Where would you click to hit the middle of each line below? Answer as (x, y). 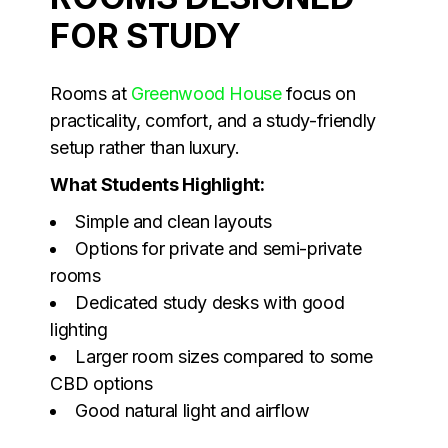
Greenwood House (206, 93)
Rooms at (91, 93)
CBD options (101, 383)
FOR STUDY (146, 35)
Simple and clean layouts (173, 221)
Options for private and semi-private (218, 248)
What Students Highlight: (157, 184)
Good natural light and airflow (192, 410)
